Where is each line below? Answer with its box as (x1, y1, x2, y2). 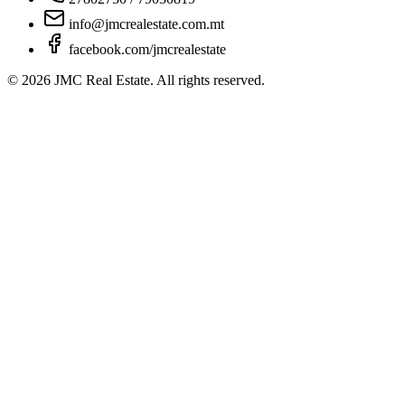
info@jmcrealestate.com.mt (65, 16, 224, 33)
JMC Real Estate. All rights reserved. (51, 72, 265, 89)
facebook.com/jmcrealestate (65, 42, 226, 58)
